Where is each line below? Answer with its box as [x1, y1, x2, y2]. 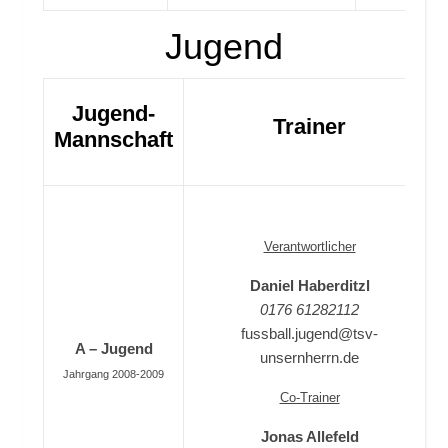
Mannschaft [54, 127, 173, 152]
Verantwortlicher [263, 239, 356, 254]
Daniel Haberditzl [249, 277, 370, 294]
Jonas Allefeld [260, 428, 359, 445]
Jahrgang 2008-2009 [63, 368, 164, 380]
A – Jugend [74, 340, 153, 357]
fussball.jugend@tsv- [241, 325, 378, 342]
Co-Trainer [279, 390, 340, 405]
